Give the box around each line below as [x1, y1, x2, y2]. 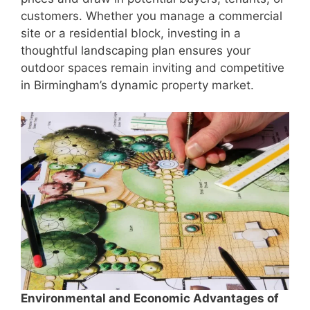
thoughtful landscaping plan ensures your [21, 44, 250, 58]
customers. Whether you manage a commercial [21, 9, 282, 24]
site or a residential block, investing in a [21, 26, 241, 41]
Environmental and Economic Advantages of [21, 291, 279, 306]
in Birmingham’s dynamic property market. [21, 78, 254, 93]
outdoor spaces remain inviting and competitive [21, 61, 284, 75]
